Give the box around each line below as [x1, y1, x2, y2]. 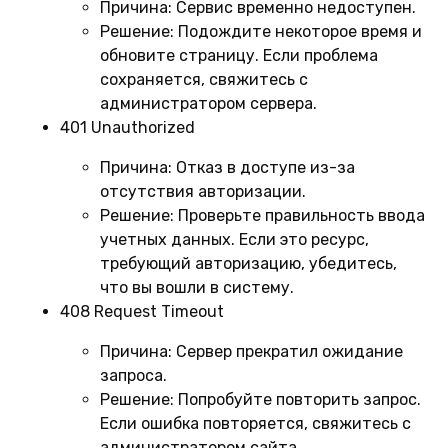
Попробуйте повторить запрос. [174, 389, 421, 409]
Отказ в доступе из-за [172, 157, 355, 177]
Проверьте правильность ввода [174, 205, 425, 225]
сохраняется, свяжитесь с [100, 69, 308, 89]
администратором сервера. [100, 93, 317, 113]
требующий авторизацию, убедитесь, [100, 253, 397, 273]
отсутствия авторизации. [100, 181, 306, 201]
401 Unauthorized [60, 117, 195, 137]
